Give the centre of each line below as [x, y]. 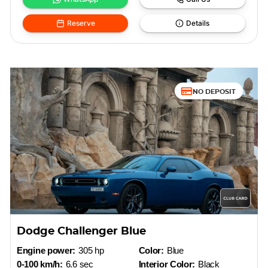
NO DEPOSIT [214, 91]
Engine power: [46, 250]
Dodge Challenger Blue [82, 232]
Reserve [81, 23]
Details [198, 23]
